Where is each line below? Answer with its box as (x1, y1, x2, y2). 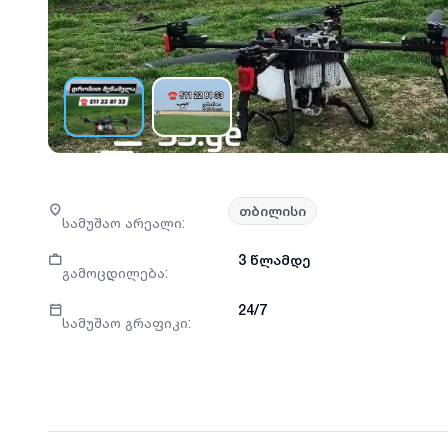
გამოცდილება (62, 263, 165, 281)
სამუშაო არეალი (62, 213, 182, 231)
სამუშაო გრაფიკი (62, 314, 188, 332)
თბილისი (239, 203, 306, 219)
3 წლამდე (238, 252, 310, 269)
